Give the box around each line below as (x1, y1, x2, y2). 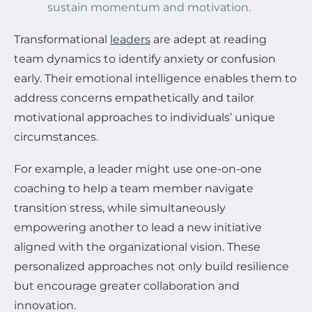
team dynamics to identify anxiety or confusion (14, 52, 276, 65)
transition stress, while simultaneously (14, 201, 226, 214)
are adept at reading (150, 32, 267, 46)
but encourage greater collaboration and (14, 279, 240, 292)
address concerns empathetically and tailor (14, 91, 254, 104)
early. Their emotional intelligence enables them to (14, 71, 297, 85)
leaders (110, 32, 150, 46)
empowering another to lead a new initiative (14, 220, 262, 234)
